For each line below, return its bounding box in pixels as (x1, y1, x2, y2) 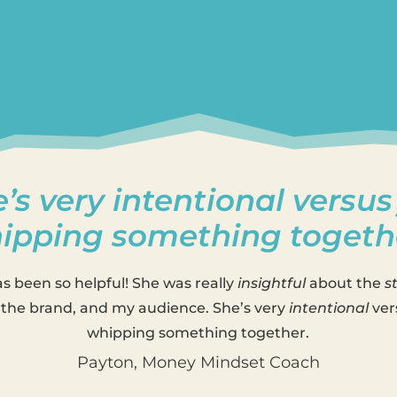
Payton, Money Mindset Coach (76, 353, 320, 373)
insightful (237, 274, 306, 292)
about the (305, 274, 385, 292)
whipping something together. (87, 323, 310, 341)
